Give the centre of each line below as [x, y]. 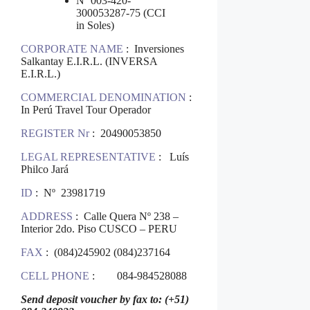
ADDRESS [48, 217]
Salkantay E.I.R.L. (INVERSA [89, 62]
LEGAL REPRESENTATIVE [90, 157]
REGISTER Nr [55, 134]
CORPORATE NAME [73, 49]
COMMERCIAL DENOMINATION [105, 98]
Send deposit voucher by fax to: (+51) [105, 300]
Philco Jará [45, 170]
